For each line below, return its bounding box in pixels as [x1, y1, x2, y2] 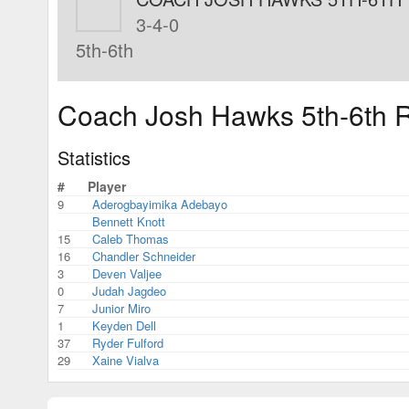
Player [88, 176, 126, 195]
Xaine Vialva [92, 351, 159, 369]
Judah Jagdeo [92, 281, 166, 299]
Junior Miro [92, 299, 151, 317]
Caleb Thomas [92, 229, 169, 247]
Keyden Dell [92, 316, 156, 334]
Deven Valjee [92, 264, 162, 282]
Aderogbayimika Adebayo [92, 194, 227, 213]
